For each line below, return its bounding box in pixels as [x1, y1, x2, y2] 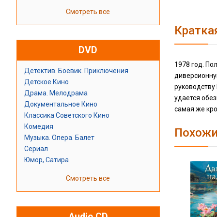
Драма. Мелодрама [24, 89, 88, 97]
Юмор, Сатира [24, 156, 69, 164]
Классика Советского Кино [24, 111, 109, 120]
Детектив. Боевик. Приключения [24, 67, 128, 75]
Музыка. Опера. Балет [24, 134, 94, 142]
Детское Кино [24, 78, 69, 86]
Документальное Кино [24, 100, 97, 108]
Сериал [24, 145, 48, 153]
